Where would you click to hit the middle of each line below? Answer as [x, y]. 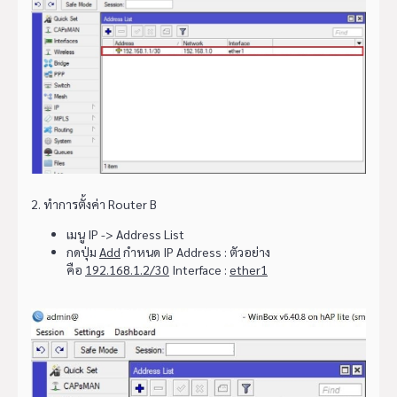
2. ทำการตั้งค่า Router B [94, 203]
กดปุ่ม [83, 251]
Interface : [199, 269]
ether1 [249, 269]
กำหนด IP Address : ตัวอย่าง [195, 251]
